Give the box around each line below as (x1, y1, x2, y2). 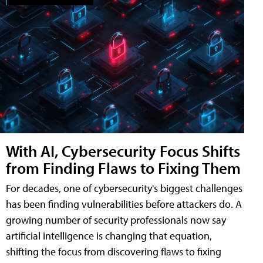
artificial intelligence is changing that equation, (6, 229, 212, 243)
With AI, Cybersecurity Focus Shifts (6, 140, 240, 161)
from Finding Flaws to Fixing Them (6, 157, 241, 178)
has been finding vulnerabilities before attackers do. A (6, 197, 242, 211)
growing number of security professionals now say (6, 213, 226, 227)
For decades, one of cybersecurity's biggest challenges (6, 181, 242, 195)
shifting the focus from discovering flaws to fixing (6, 245, 221, 259)
